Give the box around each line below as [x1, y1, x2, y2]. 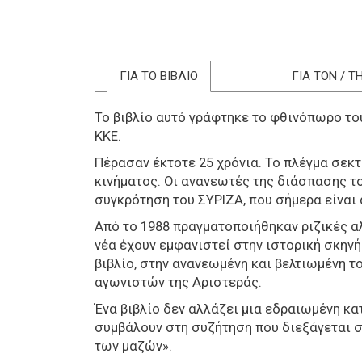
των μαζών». [95, 339, 172, 355]
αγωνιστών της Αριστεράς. [95, 275, 262, 291]
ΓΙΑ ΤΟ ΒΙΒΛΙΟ [120, 69, 198, 84]
